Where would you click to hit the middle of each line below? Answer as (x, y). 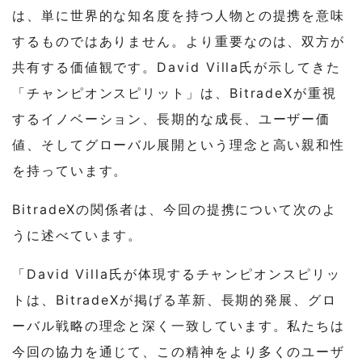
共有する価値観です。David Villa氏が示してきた (177, 67)
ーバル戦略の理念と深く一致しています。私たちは (179, 326)
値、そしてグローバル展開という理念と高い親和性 (179, 145)
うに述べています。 (78, 236)
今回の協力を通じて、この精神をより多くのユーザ (179, 352)
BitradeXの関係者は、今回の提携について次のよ (175, 210)
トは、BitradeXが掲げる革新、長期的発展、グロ (175, 300)
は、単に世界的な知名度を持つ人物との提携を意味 (179, 16)
